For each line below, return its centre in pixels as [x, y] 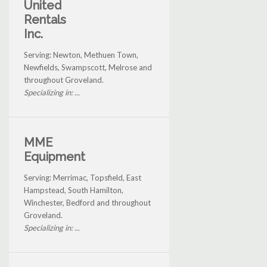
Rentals [45, 20]
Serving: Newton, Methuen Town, [81, 55]
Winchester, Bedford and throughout [87, 203]
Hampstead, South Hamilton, [74, 190]
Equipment [55, 157]
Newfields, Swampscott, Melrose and [88, 68]
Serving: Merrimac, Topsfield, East [83, 178]
